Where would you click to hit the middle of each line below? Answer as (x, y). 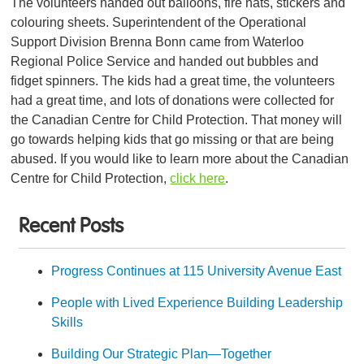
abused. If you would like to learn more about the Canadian (180, 159)
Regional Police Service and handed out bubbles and (165, 62)
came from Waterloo (247, 42)
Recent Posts (71, 227)
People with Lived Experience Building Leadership (197, 302)
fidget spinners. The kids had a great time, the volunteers (173, 81)
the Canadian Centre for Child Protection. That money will (177, 120)
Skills (67, 322)
